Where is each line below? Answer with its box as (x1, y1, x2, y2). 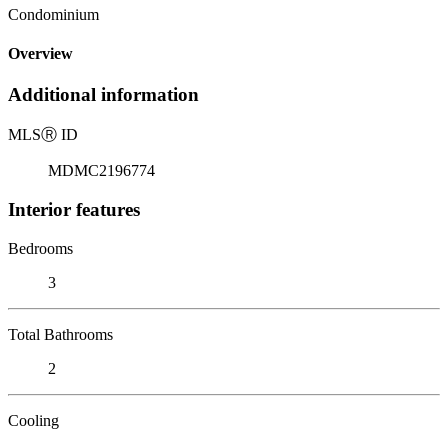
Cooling (8, 411, 59, 429)
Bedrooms (8, 239, 73, 257)
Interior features (8, 198, 140, 220)
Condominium (8, 5, 99, 23)
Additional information (8, 84, 199, 106)
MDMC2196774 (48, 162, 155, 180)
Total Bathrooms (8, 325, 113, 343)
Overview (8, 45, 73, 63)
